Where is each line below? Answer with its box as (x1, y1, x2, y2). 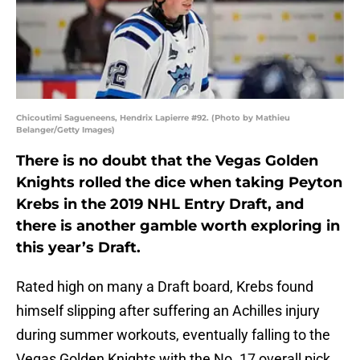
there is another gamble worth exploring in (16, 217, 340, 235)
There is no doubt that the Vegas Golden (16, 152, 318, 170)
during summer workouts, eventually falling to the (16, 326, 330, 344)
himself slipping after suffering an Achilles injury (16, 302, 320, 320)
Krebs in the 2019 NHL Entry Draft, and (16, 195, 304, 214)
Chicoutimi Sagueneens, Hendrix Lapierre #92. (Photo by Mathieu (16, 112, 290, 124)
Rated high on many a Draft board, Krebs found (16, 278, 313, 296)
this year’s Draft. (16, 239, 141, 257)
